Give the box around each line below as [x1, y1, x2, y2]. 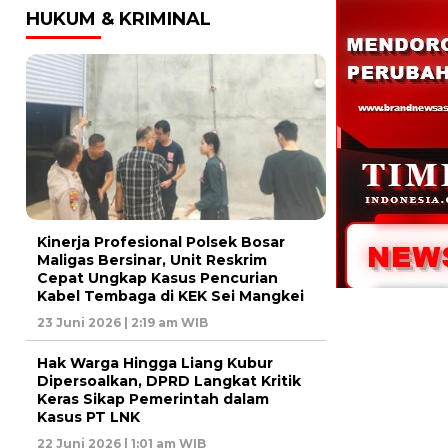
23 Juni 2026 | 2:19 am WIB [37, 315, 208, 331]
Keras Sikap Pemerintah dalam [37, 390, 269, 409]
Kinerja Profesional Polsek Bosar [37, 233, 285, 252]
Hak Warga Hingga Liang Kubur [37, 354, 273, 373]
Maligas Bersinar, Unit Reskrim [37, 251, 267, 270]
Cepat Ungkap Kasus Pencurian [37, 269, 278, 288]
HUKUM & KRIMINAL [26, 7, 211, 30]
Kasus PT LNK [37, 408, 140, 427]
